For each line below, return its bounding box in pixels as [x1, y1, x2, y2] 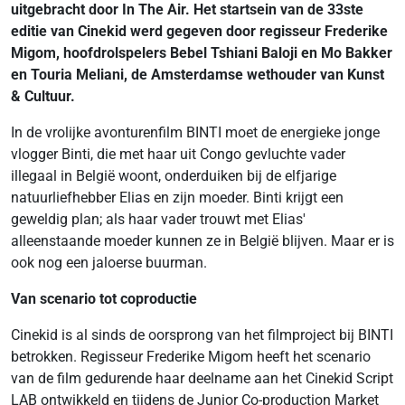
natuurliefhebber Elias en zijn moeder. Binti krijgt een [11, 189, 344, 206]
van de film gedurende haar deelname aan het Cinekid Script [11, 370, 393, 387]
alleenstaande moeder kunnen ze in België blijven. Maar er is [11, 232, 394, 250]
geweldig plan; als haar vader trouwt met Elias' [11, 211, 306, 228]
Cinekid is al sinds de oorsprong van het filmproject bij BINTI [11, 326, 393, 344]
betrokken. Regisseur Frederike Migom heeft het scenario [11, 348, 371, 365]
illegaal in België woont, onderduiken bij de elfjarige [11, 167, 336, 184]
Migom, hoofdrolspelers [11, 44, 170, 61]
